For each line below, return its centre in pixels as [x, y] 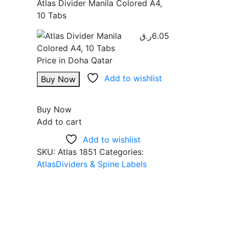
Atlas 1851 [77, 152]
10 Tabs [51, 15]
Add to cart [59, 122]
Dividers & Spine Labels [101, 164]
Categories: [121, 152]
